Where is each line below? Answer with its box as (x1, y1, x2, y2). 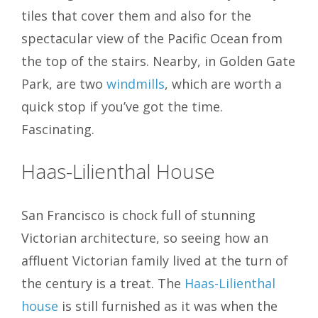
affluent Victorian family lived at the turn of (21, 252, 288, 270)
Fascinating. (21, 121, 94, 138)
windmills (106, 75, 165, 93)
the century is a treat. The (21, 275, 185, 292)
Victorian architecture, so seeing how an (21, 229, 268, 247)
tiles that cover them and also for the (21, 7, 251, 25)
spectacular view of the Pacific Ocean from (21, 30, 283, 48)
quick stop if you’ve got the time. (21, 98, 223, 116)
